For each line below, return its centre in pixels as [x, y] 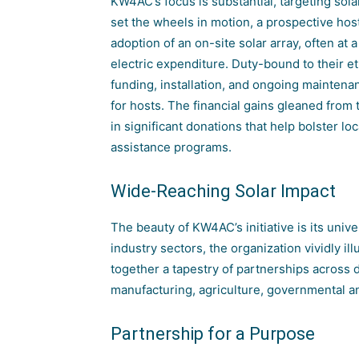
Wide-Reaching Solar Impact [223, 191]
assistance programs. [171, 147]
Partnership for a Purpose [213, 334]
